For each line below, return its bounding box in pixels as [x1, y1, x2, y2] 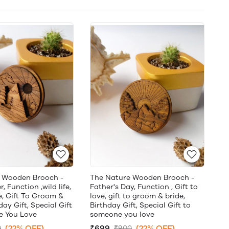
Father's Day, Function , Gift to [90, 182, 198, 191]
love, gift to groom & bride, [90, 192, 185, 200]
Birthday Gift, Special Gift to [90, 201, 191, 210]
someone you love [90, 210, 154, 219]
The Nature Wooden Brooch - [90, 173, 194, 182]
